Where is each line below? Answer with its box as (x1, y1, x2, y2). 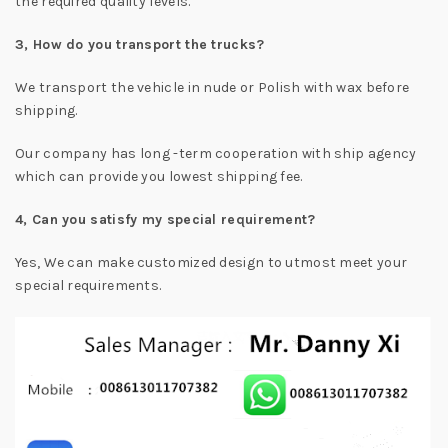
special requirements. (15, 276, 162, 294)
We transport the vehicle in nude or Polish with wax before (15, 78, 410, 96)
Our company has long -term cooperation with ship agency (15, 144, 417, 162)
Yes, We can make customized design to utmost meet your (15, 253, 408, 271)
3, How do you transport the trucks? (15, 35, 265, 53)
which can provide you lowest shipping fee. (15, 167, 303, 185)
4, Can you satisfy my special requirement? (15, 210, 316, 228)
